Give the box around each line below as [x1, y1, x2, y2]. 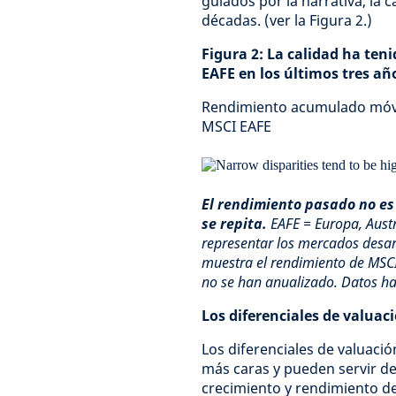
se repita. [202, 214, 270, 233]
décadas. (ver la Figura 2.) [202, 11, 372, 30]
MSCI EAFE [202, 117, 271, 136]
